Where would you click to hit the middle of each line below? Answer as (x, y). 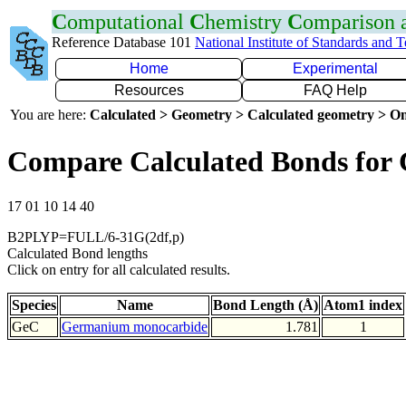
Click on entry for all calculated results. (119, 269)
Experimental (335, 68)
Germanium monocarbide (135, 326)
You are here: (50, 115)
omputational (128, 22)
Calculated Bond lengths (77, 253)
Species (34, 304)
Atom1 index (363, 304)
